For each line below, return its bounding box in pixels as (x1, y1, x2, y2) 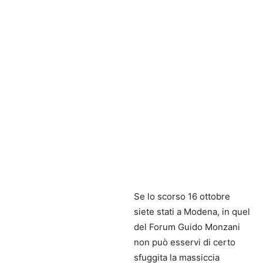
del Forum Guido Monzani (134, 221, 240, 233)
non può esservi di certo (134, 237, 235, 248)
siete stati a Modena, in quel (134, 206, 250, 218)
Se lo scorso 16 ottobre (134, 191, 230, 203)
